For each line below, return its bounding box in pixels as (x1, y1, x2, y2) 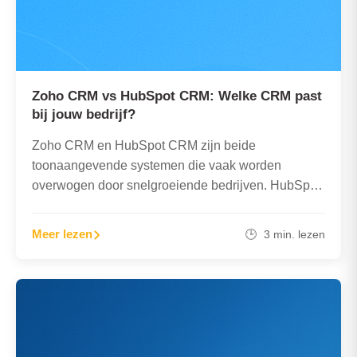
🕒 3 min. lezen (245, 227, 325, 241)
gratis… (32, 218, 76, 232)
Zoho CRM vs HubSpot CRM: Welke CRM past (32, 88, 322, 104)
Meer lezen (32, 226, 92, 241)
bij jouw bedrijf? (32, 107, 135, 122)
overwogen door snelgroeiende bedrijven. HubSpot (32, 178, 320, 192)
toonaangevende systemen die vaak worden (32, 159, 281, 172)
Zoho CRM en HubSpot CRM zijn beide (32, 139, 256, 152)
